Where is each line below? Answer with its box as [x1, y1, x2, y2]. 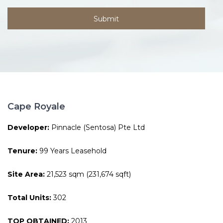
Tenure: [7, 146, 37, 156]
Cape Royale [7, 101, 65, 112]
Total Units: [7, 193, 51, 203]
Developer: [7, 123, 49, 132]
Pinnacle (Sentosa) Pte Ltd [51, 123, 145, 132]
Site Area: [7, 170, 45, 179]
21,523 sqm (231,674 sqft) [45, 170, 131, 179]
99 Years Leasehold [37, 146, 107, 156]
